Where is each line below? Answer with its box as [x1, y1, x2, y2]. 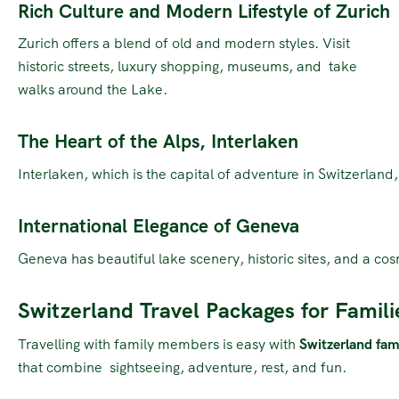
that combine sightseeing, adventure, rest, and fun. [18, 357, 346, 377]
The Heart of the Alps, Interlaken [18, 129, 298, 154]
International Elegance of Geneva [18, 213, 299, 238]
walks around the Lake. [18, 80, 167, 100]
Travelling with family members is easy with [18, 334, 299, 354]
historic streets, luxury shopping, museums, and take [18, 57, 357, 77]
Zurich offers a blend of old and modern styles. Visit [18, 34, 350, 53]
